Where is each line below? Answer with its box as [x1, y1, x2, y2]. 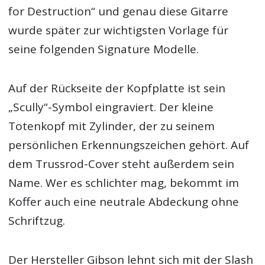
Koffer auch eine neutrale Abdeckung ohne [8, 194, 240, 210]
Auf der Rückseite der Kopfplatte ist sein [8, 80, 226, 96]
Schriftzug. [8, 213, 66, 229]
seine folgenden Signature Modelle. [8, 41, 199, 57]
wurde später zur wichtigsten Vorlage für [8, 22, 229, 38]
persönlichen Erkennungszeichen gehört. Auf [8, 137, 250, 153]
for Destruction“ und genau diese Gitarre [8, 4, 229, 20]
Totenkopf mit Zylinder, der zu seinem [8, 118, 215, 134]
